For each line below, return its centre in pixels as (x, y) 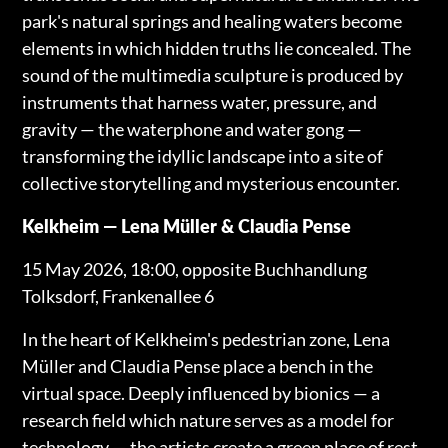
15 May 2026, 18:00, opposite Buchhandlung (195, 268)
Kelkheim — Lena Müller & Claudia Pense (187, 225)
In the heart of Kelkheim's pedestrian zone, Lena (206, 338)
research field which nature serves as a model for (208, 419)
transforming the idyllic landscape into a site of (203, 155)
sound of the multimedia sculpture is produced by (213, 74)
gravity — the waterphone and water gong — (192, 128)
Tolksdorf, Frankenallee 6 (118, 295)
